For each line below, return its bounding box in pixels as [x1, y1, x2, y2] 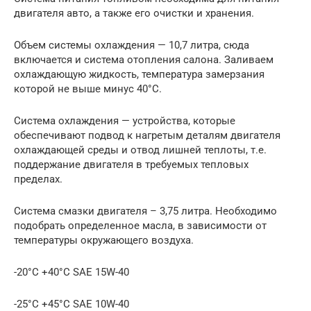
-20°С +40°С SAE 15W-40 [14, 266, 129, 279]
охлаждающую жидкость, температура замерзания [14, 68, 264, 81]
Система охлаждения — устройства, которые [14, 115, 235, 128]
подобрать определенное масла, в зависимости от [14, 219, 267, 233]
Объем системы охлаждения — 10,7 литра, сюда [14, 39, 249, 52]
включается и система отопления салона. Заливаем [14, 53, 274, 67]
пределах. [14, 173, 62, 186]
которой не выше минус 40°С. [14, 83, 162, 96]
